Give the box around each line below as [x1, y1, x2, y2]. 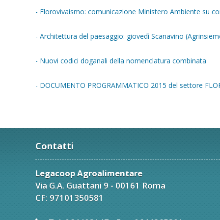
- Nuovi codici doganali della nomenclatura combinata [35, 56, 206, 65]
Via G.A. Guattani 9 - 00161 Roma [35, 180, 165, 191]
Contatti [35, 140, 74, 152]
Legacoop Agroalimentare [35, 167, 142, 179]
